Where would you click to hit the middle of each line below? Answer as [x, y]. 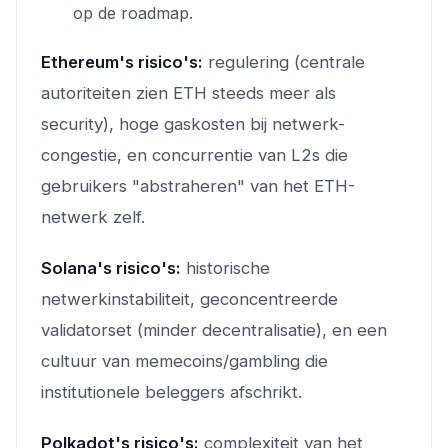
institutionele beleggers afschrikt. [171, 391]
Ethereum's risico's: [122, 61]
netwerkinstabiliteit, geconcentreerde [189, 298]
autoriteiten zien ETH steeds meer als [188, 92]
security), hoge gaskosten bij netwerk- [193, 123]
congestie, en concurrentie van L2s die [194, 154]
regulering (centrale [284, 61]
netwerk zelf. [93, 216]
